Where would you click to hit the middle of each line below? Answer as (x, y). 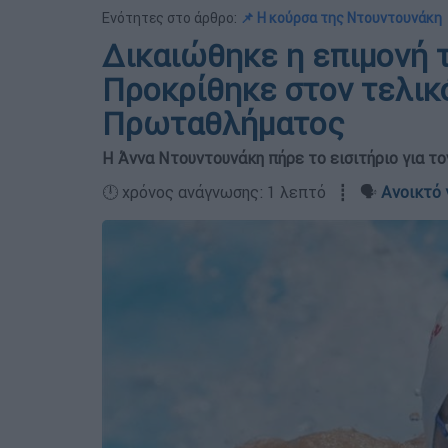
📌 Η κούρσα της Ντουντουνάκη (341, 18)
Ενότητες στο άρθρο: (171, 18)
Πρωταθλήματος (223, 123)
